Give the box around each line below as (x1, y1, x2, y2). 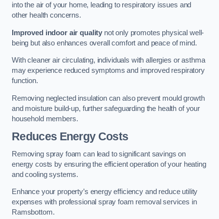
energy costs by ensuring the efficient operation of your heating (12, 160, 206, 168)
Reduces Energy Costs (12, 130, 129, 143)
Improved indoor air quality (12, 28, 103, 37)
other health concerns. (12, 11, 81, 20)
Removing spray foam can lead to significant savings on (12, 150, 186, 158)
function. (12, 77, 38, 85)
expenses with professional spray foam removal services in (12, 198, 197, 206)
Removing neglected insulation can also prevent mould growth (12, 94, 205, 102)
